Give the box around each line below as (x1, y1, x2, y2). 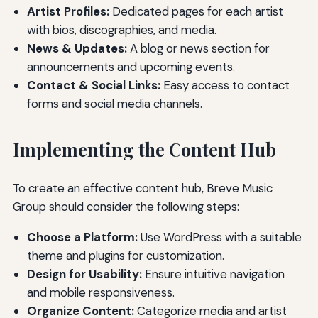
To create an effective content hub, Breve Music (12, 180, 273, 197)
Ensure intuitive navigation (141, 266, 285, 283)
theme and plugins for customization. (26, 248, 224, 264)
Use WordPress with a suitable (137, 229, 302, 246)
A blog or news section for (126, 40, 270, 57)
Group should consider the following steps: (12, 199, 239, 215)
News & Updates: (26, 40, 127, 57)
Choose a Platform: (26, 229, 138, 246)
